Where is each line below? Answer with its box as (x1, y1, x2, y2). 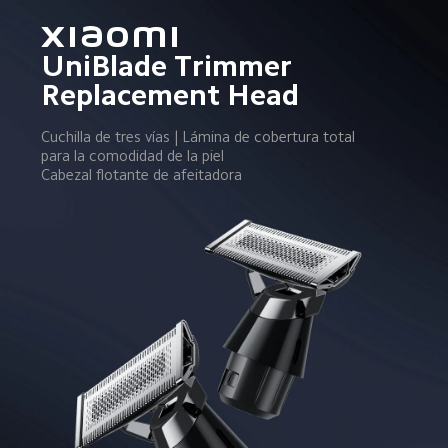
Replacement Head (41, 79, 300, 110)
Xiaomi (41, 21, 186, 52)
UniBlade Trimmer (41, 50, 300, 81)
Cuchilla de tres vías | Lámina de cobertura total (41, 128, 360, 144)
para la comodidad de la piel (41, 147, 225, 163)
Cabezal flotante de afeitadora (41, 166, 243, 182)
